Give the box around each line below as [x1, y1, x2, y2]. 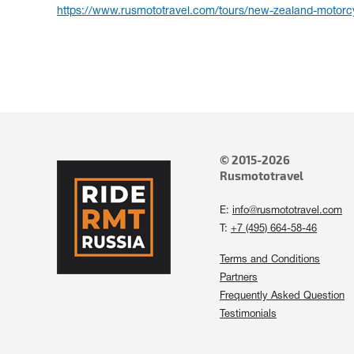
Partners [220, 273, 258, 283]
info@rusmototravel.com [232, 206, 342, 216]
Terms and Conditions [220, 255, 320, 265]
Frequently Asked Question [220, 292, 345, 301]
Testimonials [220, 310, 277, 319]
